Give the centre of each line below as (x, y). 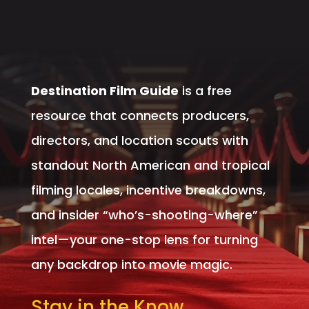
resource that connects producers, (140, 116)
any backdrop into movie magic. (131, 265)
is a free (205, 91)
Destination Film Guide (104, 91)
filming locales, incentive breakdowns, (148, 190)
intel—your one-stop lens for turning (144, 240)
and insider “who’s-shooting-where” (144, 215)
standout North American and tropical (150, 166)
